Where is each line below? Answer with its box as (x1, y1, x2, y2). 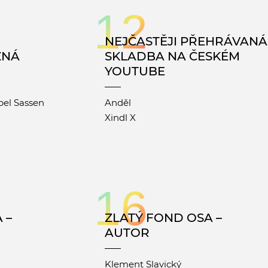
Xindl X (105, 112, 136, 124)
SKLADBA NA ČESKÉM (105, 49, 240, 64)
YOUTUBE (105, 64, 165, 79)
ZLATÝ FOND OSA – (105, 211, 222, 226)
